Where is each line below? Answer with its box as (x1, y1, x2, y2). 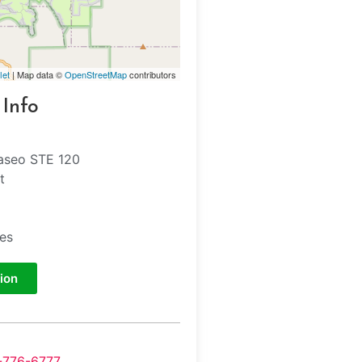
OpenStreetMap (65, 67, 127, 81)
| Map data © (10, 67, 65, 81)
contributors (127, 67, 176, 81)
